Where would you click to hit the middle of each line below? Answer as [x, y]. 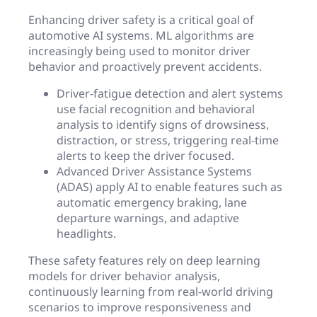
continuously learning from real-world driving [151, 292]
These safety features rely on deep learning [144, 261]
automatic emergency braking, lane [152, 203]
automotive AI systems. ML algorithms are [141, 36]
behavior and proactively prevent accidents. [145, 67]
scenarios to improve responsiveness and [140, 307]
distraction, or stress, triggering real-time [168, 140]
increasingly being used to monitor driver [139, 51]
